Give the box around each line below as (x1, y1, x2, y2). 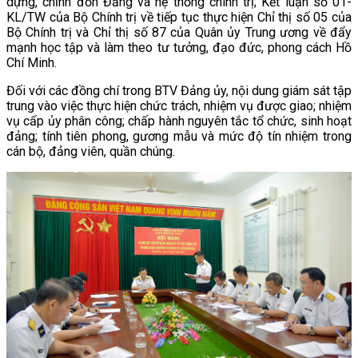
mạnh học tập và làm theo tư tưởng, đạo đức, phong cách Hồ (6, 39, 352, 55)
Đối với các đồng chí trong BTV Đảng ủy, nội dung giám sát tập (6, 82, 352, 98)
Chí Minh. (6, 54, 57, 70)
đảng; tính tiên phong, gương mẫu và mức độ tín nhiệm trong (6, 128, 352, 144)
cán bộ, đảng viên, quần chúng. (6, 143, 175, 159)
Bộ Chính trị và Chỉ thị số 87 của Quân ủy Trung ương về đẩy (6, 24, 352, 40)
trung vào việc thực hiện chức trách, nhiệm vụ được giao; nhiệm (6, 97, 352, 113)
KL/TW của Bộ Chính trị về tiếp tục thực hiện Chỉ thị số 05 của (6, 9, 352, 25)
